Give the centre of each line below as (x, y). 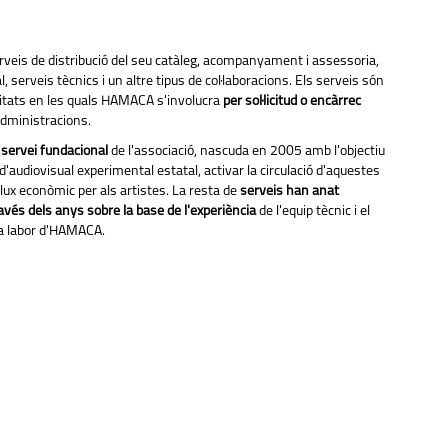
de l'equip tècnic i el (312, 211)
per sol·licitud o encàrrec (291, 101)
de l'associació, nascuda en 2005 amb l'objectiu (247, 151)
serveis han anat (289, 191)
